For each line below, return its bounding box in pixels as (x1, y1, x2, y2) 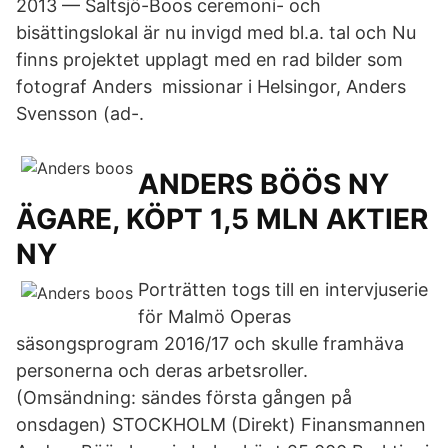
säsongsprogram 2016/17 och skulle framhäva (16, 333, 404, 354)
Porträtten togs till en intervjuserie (138, 279, 428, 300)
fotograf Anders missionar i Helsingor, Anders (16, 76, 406, 97)
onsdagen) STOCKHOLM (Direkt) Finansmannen (16, 414, 426, 435)
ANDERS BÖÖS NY (138, 167, 389, 201)
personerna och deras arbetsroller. (16, 360, 308, 381)
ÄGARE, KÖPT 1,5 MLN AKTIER (16, 202, 428, 236)
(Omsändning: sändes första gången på (16, 387, 352, 408)
